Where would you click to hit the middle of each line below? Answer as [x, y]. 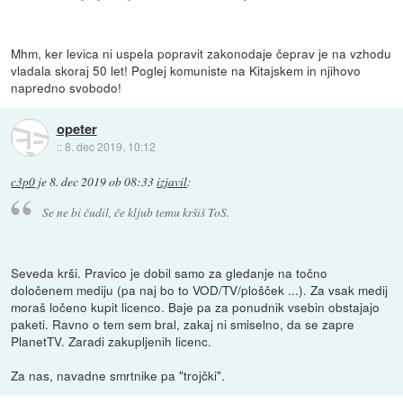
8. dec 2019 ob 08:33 [102, 182]
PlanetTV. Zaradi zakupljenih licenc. [112, 340]
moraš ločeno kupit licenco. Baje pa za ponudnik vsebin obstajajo [196, 306]
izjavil [172, 182]
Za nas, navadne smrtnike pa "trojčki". [118, 375]
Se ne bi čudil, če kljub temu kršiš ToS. [135, 212]
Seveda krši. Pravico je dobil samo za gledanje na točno [170, 272]
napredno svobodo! [67, 88]
